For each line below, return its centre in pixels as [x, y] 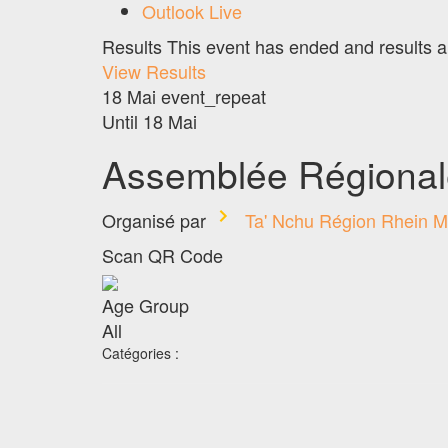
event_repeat [213, 95]
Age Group [145, 304]
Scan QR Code [162, 254]
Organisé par [154, 219]
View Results [154, 70]
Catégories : [140, 352]
